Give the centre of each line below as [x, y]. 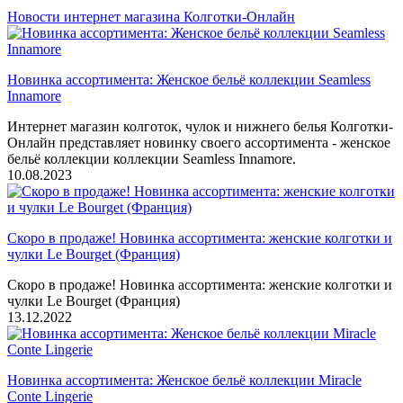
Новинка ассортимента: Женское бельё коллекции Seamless [189, 79]
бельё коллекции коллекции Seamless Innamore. [152, 158]
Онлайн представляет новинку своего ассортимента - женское [199, 142]
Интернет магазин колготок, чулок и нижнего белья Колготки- [200, 126]
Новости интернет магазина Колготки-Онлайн [151, 16]
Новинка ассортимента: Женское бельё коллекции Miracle [184, 380]
